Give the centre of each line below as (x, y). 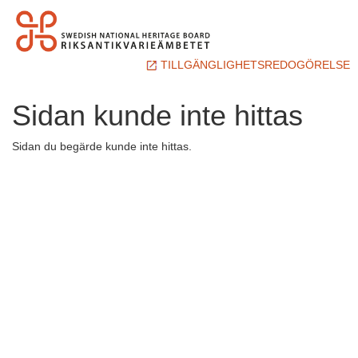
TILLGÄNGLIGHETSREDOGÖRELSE (254, 64)
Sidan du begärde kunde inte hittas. (102, 146)
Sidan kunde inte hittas (157, 115)
